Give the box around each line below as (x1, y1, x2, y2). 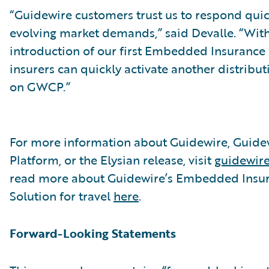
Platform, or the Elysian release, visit (10, 151, 214, 169)
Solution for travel (10, 187, 113, 205)
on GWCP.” (10, 77, 70, 95)
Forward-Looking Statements (10, 224, 176, 242)
